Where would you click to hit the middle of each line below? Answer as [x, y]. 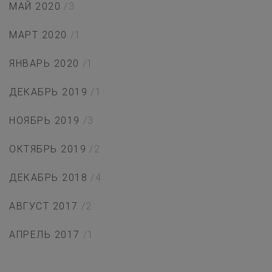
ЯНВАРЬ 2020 [44, 64]
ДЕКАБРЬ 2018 [48, 178]
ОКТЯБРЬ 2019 [48, 149]
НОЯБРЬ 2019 [45, 121]
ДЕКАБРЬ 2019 [48, 92]
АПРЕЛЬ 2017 [45, 235]
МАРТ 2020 [38, 35]
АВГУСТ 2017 [44, 206]
